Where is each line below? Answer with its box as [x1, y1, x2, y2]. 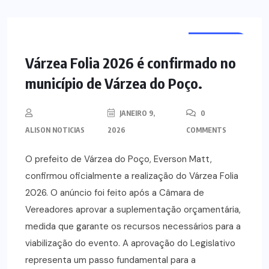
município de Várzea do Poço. [25, 74, 202, 92]
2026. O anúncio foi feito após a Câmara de [25, 187, 204, 199]
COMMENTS [186, 125, 226, 135]
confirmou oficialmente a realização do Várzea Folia [25, 170, 238, 183]
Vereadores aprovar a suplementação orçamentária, [25, 204, 241, 216]
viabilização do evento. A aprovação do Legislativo [25, 237, 235, 250]
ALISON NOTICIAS [25, 125, 85, 135]
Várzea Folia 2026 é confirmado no [25, 53, 236, 72]
